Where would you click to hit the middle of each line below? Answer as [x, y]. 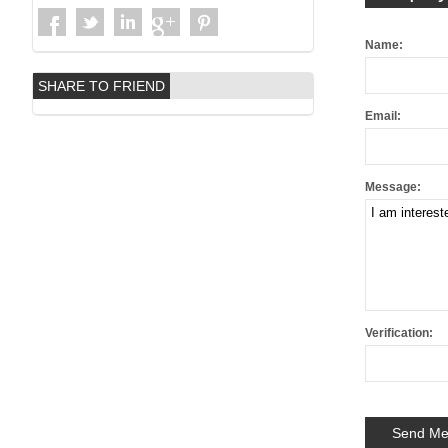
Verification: [398, 333]
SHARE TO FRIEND [101, 86]
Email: [382, 116]
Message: [392, 187]
